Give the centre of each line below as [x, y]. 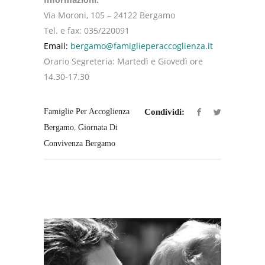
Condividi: [164, 112]
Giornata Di [98, 127]
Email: [56, 46]
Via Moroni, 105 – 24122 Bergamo [109, 15]
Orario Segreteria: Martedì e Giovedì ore [123, 61]
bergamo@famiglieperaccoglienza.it [142, 46]
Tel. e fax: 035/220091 [87, 30]
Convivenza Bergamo [80, 143]
